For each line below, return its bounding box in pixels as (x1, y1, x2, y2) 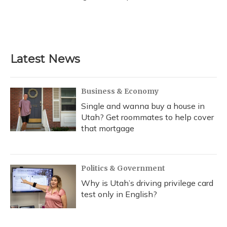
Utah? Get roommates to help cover (81, 112, 214, 123)
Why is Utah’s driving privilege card (81, 178, 213, 188)
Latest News (10, 52, 80, 66)
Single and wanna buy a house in (81, 101, 205, 111)
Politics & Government (81, 164, 165, 173)
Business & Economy (81, 87, 159, 96)
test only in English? (81, 189, 157, 200)
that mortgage (81, 123, 134, 134)
